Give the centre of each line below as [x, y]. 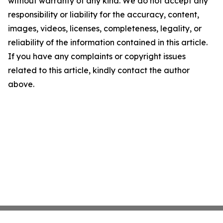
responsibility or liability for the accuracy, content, [104, 15]
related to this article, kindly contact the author [99, 70]
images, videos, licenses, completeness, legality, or [105, 29]
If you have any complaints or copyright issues [97, 56]
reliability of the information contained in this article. [108, 43]
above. [21, 84]
